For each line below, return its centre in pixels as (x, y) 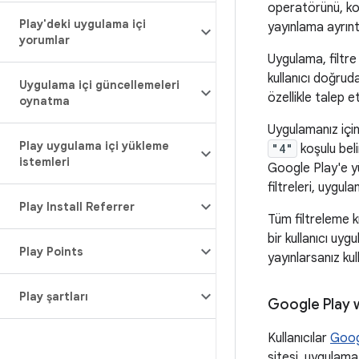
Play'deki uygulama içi (83, 24)
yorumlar (44, 40)
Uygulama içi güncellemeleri (99, 85)
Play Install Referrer (77, 207)
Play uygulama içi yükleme (94, 146)
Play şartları (54, 296)
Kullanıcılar (299, 338)
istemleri (44, 162)
